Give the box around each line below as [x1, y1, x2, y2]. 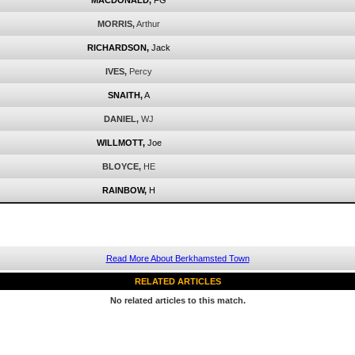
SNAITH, [108, 90, 143, 100]
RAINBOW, [102, 185, 147, 195]
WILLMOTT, [96, 138, 145, 147]
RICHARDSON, [87, 43, 149, 52]
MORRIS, [97, 19, 135, 29]
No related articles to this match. [109, 296, 246, 305]
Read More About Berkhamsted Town [105, 254, 250, 263]
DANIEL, [104, 114, 139, 124]
